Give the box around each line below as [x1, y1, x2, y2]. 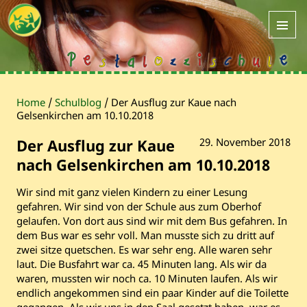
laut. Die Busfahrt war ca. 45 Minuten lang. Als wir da [16, 256, 267, 271]
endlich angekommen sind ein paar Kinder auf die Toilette [16, 285, 288, 299]
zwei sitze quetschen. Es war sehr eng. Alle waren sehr [16, 242, 272, 256]
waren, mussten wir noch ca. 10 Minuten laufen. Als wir [16, 271, 278, 285]
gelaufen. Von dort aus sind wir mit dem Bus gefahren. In [16, 213, 287, 228]
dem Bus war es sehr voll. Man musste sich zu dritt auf [16, 228, 274, 242]
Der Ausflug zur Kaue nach [111, 95, 236, 109]
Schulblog [55, 95, 101, 109]
